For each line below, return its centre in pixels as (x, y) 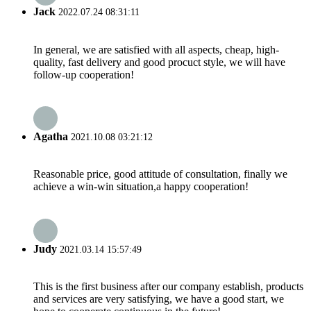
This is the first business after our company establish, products (168, 286)
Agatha (51, 136)
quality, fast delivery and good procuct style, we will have (159, 62)
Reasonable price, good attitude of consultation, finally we (160, 174)
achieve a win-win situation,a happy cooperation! (141, 187)
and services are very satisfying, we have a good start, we (159, 299)
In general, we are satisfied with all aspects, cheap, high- (156, 49)
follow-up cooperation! (84, 74)
